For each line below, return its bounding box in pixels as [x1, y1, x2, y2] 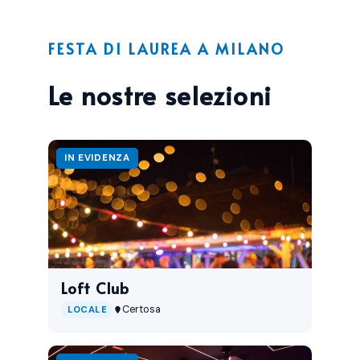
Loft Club [61, 276, 129, 298]
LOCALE [67, 303, 108, 315]
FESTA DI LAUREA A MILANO [48, 38, 285, 59]
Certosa [122, 302, 162, 316]
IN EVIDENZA [64, 151, 130, 164]
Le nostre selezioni [48, 76, 272, 112]
